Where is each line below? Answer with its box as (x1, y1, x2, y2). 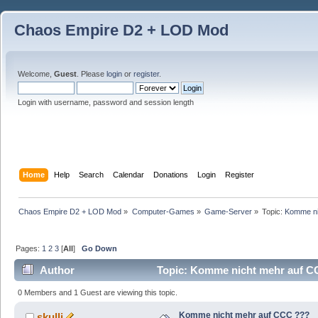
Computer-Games (131, 207, 194, 216)
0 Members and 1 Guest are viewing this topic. (18, 287, 178, 297)
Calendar (113, 170, 145, 179)
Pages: (16, 243, 43, 253)
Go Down (82, 243, 118, 253)
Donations (153, 170, 189, 179)
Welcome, (18, 70, 54, 78)
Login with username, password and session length (18, 98, 194, 106)
